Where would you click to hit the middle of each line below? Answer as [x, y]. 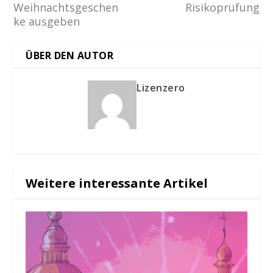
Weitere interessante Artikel [117, 183]
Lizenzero [161, 88]
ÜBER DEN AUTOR [70, 56]
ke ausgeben [47, 22]
